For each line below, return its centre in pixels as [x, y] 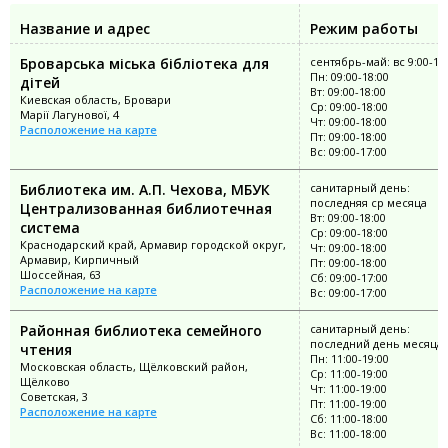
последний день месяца [376, 344]
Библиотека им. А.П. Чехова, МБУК [145, 190]
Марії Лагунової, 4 [69, 115]
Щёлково [45, 382]
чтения [46, 350]
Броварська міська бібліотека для [144, 64]
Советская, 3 [54, 397]
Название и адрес [85, 29]
